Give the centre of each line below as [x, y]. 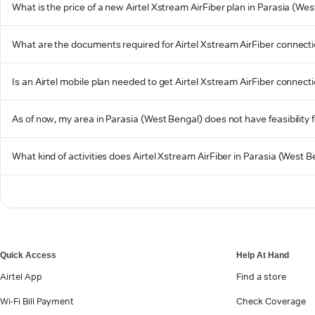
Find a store [261, 276]
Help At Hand [263, 255]
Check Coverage [271, 301]
